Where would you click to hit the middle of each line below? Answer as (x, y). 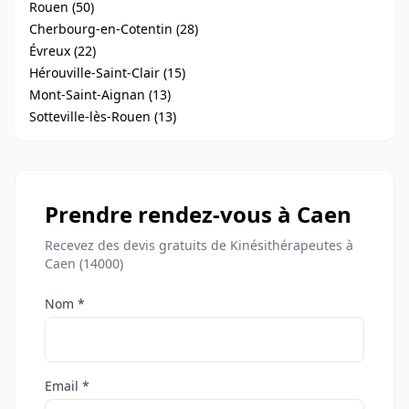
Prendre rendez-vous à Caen (198, 214)
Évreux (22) (63, 51)
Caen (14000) (84, 263)
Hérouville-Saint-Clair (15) (107, 73)
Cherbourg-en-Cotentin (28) (114, 29)
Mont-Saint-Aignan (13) (100, 94)
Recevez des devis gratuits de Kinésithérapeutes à (199, 245)
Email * (67, 386)
